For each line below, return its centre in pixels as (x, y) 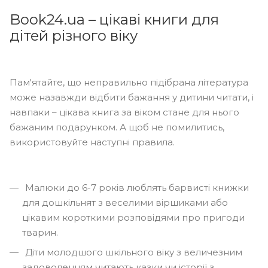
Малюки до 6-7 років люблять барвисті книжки (136, 188)
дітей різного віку (74, 36)
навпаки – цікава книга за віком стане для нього (124, 112)
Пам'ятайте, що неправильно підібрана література (129, 82)
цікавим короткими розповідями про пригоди (133, 217)
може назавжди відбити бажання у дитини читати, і (132, 97)
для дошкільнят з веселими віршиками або (125, 202)
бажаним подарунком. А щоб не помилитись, (117, 127)
